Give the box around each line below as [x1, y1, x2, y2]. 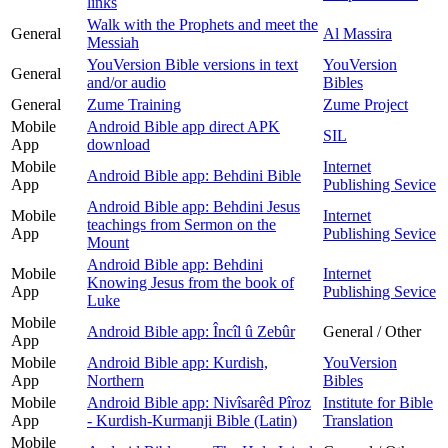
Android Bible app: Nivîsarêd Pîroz [87, 393, 311, 411]
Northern [87, 371, 144, 389]
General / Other [323, 322, 421, 340]
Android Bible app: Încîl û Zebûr [87, 322, 295, 340]
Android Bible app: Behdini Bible [87, 166, 301, 184]
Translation [323, 411, 393, 429]
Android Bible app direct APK [87, 117, 280, 135]
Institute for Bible [323, 393, 433, 411]
